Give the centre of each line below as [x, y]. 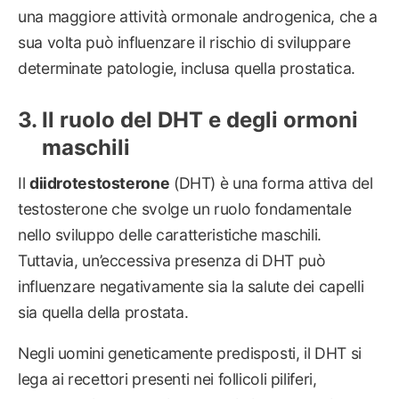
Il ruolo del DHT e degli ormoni [200, 119]
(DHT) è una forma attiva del [271, 183]
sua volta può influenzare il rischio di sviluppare [184, 43]
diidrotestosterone [99, 183]
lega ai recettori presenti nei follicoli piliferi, [167, 379]
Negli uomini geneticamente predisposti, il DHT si [190, 354]
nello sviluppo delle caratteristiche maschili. [170, 234]
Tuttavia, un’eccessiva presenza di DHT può [172, 260]
